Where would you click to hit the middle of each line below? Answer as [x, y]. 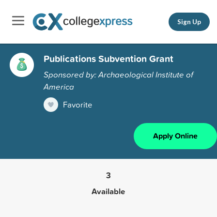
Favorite [78, 104]
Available [108, 191]
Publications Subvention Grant [108, 58]
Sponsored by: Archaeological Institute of [118, 74]
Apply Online [175, 136]
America [59, 86]
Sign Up [189, 22]
